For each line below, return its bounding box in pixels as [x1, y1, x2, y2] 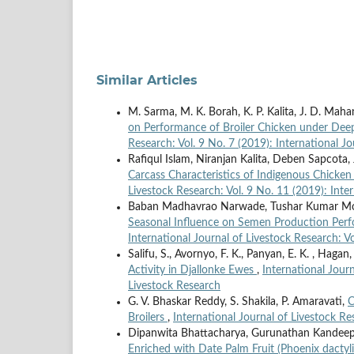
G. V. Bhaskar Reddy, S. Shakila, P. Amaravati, [128, 296, 348, 308]
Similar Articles [96, 73, 198, 88]
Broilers [128, 312, 168, 324]
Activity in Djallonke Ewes [128, 265, 257, 277]
